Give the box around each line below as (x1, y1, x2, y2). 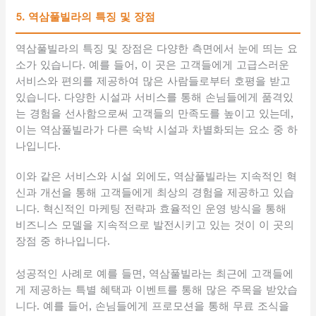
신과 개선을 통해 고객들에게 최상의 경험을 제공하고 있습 (16, 186, 295, 199)
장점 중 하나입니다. (16, 234, 111, 248)
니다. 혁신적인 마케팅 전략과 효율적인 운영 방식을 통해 (16, 202, 287, 215)
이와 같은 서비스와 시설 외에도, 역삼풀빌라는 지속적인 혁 (16, 169, 298, 183)
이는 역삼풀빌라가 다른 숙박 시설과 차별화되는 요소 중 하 (16, 123, 298, 136)
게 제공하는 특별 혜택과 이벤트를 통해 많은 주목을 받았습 (16, 283, 298, 296)
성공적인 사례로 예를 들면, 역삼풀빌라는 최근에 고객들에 (16, 267, 294, 280)
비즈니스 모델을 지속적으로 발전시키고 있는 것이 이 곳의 (16, 218, 295, 231)
